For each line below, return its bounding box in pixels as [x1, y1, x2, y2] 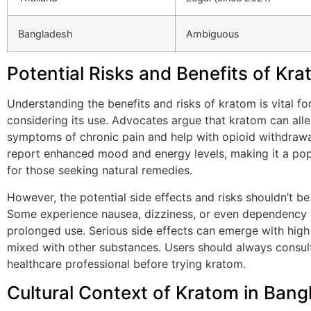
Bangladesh [18, 28, 73, 40]
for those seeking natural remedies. [7, 163, 192, 178]
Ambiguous [186, 28, 239, 40]
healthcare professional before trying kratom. [7, 256, 246, 271]
